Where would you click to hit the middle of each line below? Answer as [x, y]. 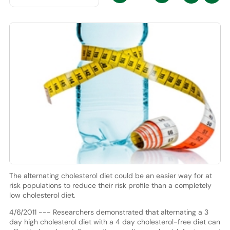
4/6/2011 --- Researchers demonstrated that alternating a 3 [109, 212]
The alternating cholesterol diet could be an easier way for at [110, 175]
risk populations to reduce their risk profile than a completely [110, 185]
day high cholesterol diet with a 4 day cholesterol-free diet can [114, 222]
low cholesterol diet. [42, 195]
